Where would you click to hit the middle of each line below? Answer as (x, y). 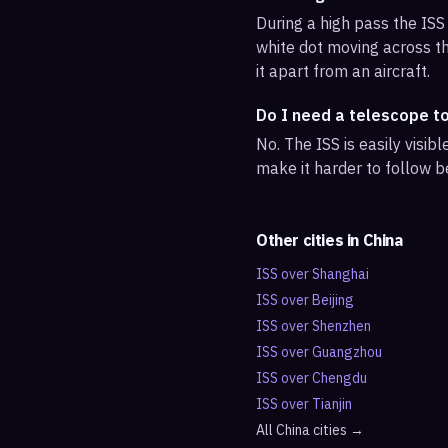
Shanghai (340, 274)
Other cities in (309, 240)
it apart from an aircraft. (343, 71)
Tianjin (332, 404)
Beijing (333, 300)
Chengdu (339, 378)
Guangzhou (347, 352)
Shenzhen (341, 326)
